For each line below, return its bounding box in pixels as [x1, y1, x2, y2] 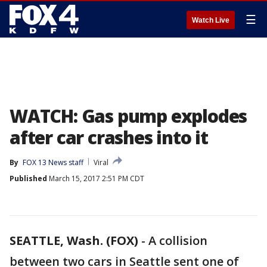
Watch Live [192, 16, 229, 24]
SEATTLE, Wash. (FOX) [10, 232, 138, 249]
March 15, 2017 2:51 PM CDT [47, 173, 144, 184]
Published [10, 173, 47, 184]
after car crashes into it [10, 125, 208, 150]
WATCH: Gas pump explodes [10, 104, 247, 128]
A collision [148, 232, 207, 249]
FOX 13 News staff [23, 157, 83, 167]
